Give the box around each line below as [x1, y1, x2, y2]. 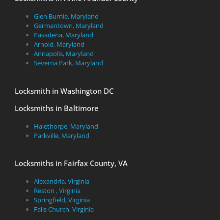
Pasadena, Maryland [34, 30, 93, 39]
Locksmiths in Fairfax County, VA [15, 158, 128, 168]
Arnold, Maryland [34, 40, 84, 49]
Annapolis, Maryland [34, 49, 94, 58]
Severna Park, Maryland [34, 58, 103, 67]
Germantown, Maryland [34, 21, 104, 30]
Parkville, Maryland [34, 131, 89, 140]
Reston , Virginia [34, 186, 81, 195]
